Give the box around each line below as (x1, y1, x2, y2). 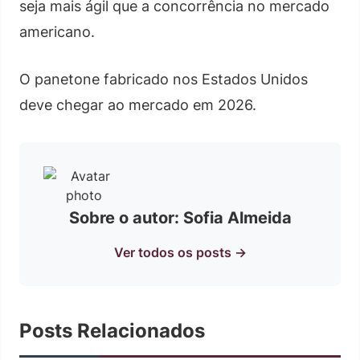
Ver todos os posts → (113, 243, 247, 260)
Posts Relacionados (19, 318, 205, 342)
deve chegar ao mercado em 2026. (19, 96, 256, 113)
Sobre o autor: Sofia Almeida (68, 207, 292, 227)
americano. (19, 22, 95, 40)
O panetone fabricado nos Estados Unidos (19, 70, 308, 88)
